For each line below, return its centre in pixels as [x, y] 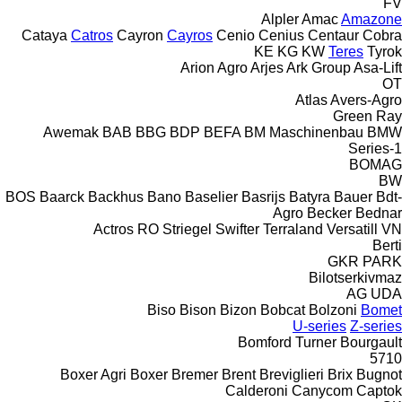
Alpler [280, 19]
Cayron [140, 35]
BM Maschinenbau [304, 132]
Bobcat [283, 310]
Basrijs [263, 197]
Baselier [211, 197]
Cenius [281, 35]
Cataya [44, 35]
